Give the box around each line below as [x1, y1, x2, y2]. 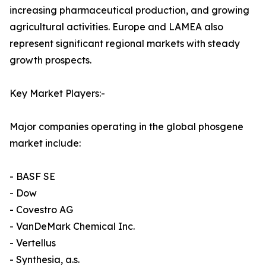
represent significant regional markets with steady [9, 37, 240, 50]
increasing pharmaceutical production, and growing [9, 4, 249, 17]
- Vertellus [9, 237, 56, 249]
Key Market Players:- [9, 87, 105, 100]
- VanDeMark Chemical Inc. [9, 220, 135, 233]
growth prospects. [9, 54, 91, 66]
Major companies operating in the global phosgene [9, 121, 243, 133]
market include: [9, 137, 81, 150]
